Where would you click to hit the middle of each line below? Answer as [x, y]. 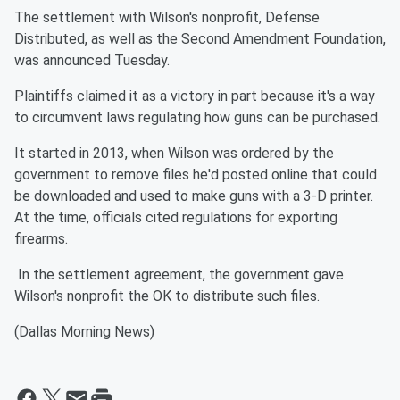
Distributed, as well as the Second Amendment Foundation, [200, 39]
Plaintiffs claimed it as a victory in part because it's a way [195, 96]
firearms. [41, 239]
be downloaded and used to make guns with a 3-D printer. [194, 196]
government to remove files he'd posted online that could [196, 175]
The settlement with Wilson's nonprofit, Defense [167, 18]
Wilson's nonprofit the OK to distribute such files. [167, 296]
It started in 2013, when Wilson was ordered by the [174, 154]
